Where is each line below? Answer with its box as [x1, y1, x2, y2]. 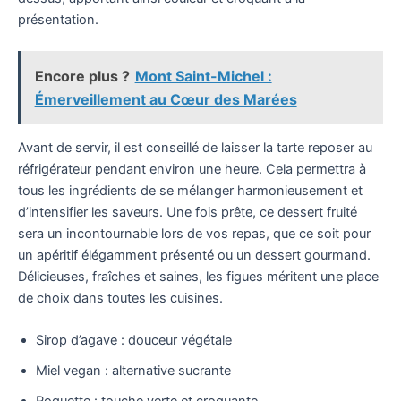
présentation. [18, 11, 98, 28]
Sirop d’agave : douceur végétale [36, 332, 232, 349]
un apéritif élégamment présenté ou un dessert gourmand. [18, 246, 371, 263]
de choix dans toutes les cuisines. [18, 289, 223, 306]
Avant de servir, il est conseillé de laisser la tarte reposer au [18, 139, 372, 156]
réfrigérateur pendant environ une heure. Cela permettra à [18, 160, 366, 177]
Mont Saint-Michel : [134, 66, 272, 85]
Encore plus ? [34, 66, 130, 85]
